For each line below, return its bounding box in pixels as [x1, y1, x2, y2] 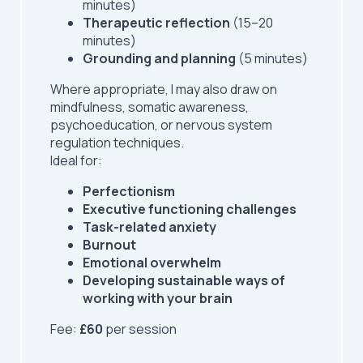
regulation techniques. [50, 134, 184, 152]
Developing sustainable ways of [83, 271, 285, 289]
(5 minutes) [236, 49, 308, 67]
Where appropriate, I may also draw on [50, 80, 277, 98]
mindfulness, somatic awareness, [50, 98, 249, 116]
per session [103, 320, 177, 338]
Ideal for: [50, 152, 102, 169]
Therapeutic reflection [83, 14, 230, 32]
